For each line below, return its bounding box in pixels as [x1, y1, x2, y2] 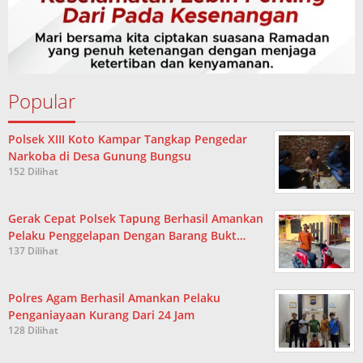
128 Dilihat [8, 322, 58, 337]
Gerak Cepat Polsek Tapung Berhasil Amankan [8, 210, 263, 226]
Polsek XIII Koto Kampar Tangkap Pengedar [8, 130, 247, 147]
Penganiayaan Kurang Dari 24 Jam [8, 306, 194, 322]
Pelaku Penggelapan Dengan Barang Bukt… [8, 227, 246, 243]
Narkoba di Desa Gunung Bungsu [8, 147, 191, 164]
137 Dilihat [8, 243, 58, 258]
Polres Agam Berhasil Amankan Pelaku [8, 289, 220, 305]
